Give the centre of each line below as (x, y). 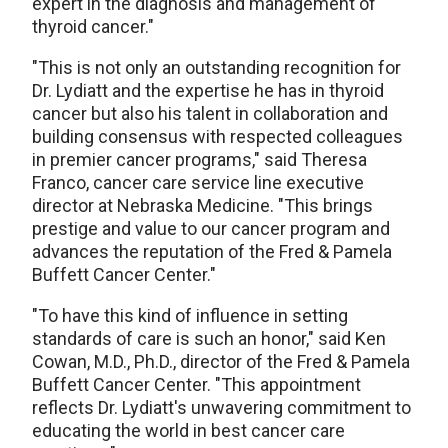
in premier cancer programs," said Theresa (199, 160)
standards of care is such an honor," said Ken (209, 339)
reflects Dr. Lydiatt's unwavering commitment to (221, 408)
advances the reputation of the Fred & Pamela (212, 252)
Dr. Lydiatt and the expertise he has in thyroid (208, 91)
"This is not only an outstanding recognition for (216, 68)
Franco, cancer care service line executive (198, 183)
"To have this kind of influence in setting (190, 316)
